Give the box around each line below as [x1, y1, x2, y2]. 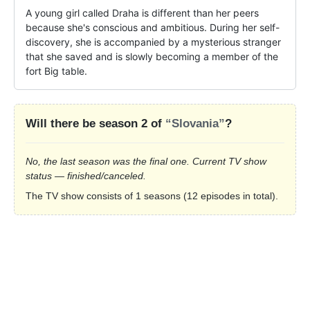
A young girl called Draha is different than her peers [26, 6, 259, 19]
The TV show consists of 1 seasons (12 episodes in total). [26, 190, 278, 201]
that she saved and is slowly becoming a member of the [26, 50, 278, 62]
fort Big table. [26, 64, 87, 77]
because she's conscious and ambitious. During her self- [26, 21, 280, 33]
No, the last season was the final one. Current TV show [26, 155, 266, 167]
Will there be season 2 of [26, 116, 165, 130]
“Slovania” [165, 116, 225, 130]
